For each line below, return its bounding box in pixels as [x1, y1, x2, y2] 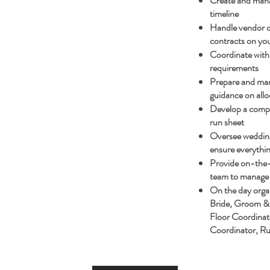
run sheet [210, 115, 244, 129]
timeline [210, 7, 239, 20]
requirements [210, 61, 259, 75]
